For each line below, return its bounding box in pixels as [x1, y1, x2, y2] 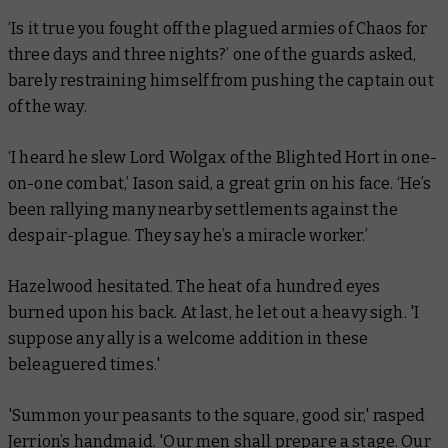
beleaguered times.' [8, 354, 161, 374]
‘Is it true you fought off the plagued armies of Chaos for [8, 18, 428, 38]
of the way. [8, 96, 87, 116]
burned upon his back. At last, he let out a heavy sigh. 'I [8, 302, 420, 322]
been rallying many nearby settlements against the [8, 199, 398, 219]
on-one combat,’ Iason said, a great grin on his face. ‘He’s [8, 173, 432, 193]
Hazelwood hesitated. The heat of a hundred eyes [8, 276, 381, 296]
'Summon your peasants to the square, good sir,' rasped [8, 405, 426, 425]
